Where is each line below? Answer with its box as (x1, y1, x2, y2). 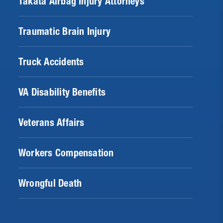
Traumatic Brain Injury (18, 25, 111, 37)
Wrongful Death (18, 177, 82, 189)
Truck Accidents (18, 55, 84, 68)
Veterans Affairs (18, 116, 85, 128)
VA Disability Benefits (18, 86, 106, 98)
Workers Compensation (18, 146, 114, 159)
